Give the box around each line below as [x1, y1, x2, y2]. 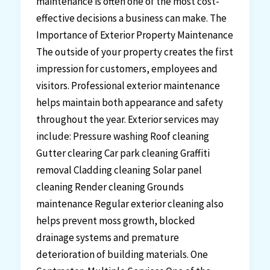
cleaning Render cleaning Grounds [36, 180, 184, 194]
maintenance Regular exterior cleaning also [36, 197, 224, 211]
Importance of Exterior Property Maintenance [36, 28, 233, 42]
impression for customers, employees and [36, 62, 218, 76]
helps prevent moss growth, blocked [36, 214, 195, 228]
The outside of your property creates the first [36, 45, 233, 59]
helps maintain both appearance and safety [36, 96, 223, 110]
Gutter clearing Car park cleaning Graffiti [36, 146, 210, 160]
